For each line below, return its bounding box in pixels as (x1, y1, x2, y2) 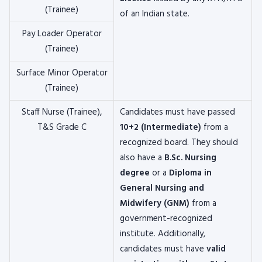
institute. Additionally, (120, 227, 205, 241)
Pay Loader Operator (22, 27, 102, 41)
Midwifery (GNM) (120, 196, 189, 211)
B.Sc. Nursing (164, 151, 216, 165)
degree (120, 166, 150, 180)
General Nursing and (120, 181, 204, 195)
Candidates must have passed (120, 105, 235, 119)
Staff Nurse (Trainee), (22, 105, 102, 119)
